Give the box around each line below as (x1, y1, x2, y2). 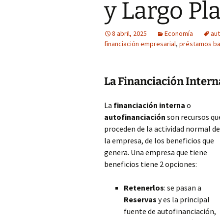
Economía (165, 29, 193, 38)
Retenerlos (124, 183, 164, 192)
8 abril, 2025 (112, 29, 147, 38)
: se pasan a (164, 183, 201, 192)
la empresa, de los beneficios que (104, 136, 214, 145)
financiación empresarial (104, 39, 176, 48)
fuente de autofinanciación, (124, 206, 216, 216)
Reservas (124, 194, 157, 204)
